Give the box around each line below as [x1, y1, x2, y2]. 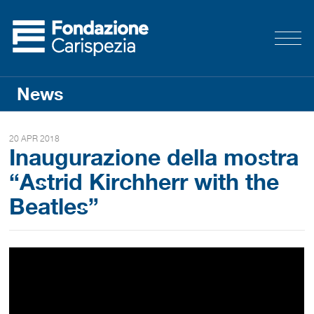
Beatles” [9, 193, 100, 220]
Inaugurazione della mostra [9, 144, 299, 171]
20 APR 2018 [9, 133, 60, 144]
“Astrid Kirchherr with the [9, 168, 280, 196]
